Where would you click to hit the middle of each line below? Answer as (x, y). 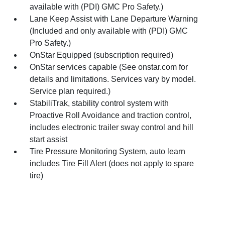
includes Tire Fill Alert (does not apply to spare (112, 163)
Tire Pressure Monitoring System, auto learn (108, 151)
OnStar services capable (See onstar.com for (109, 67)
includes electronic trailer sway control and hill (112, 127)
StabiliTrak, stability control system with (99, 103)
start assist (49, 139)
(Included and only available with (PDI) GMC (109, 31)
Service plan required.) (70, 91)
